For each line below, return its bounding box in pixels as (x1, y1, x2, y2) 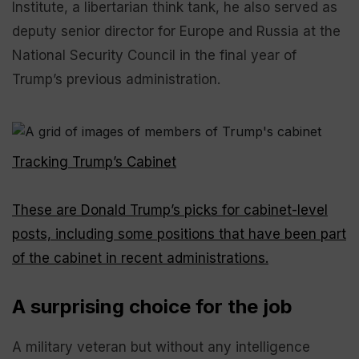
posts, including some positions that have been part (12, 226, 346, 242)
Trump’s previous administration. (12, 71, 220, 87)
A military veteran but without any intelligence (12, 339, 310, 355)
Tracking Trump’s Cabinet (12, 154, 176, 170)
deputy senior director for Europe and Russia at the (12, 23, 341, 39)
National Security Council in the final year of (12, 47, 296, 63)
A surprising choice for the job (12, 295, 292, 318)
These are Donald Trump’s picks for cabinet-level (12, 202, 328, 218)
